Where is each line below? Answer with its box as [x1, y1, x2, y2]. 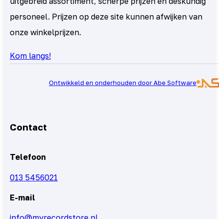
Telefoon [10, 152, 46, 162]
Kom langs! [10, 50, 51, 61]
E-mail [10, 192, 35, 202]
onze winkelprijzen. [10, 27, 81, 37]
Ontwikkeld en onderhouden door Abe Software [49, 78, 197, 87]
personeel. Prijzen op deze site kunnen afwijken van [10, 11, 202, 22]
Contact [10, 122, 47, 133]
